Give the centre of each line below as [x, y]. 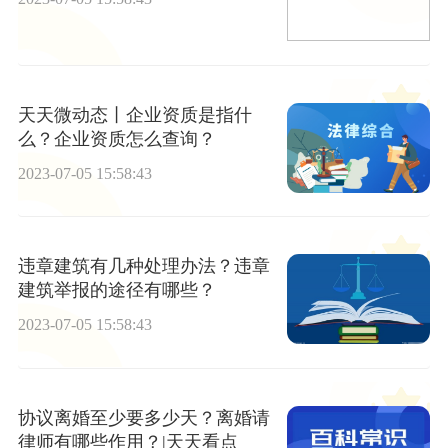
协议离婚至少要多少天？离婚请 [143, 417]
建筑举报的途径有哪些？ [116, 290]
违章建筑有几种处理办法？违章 [143, 266]
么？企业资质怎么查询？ [116, 138]
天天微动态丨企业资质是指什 [134, 114]
